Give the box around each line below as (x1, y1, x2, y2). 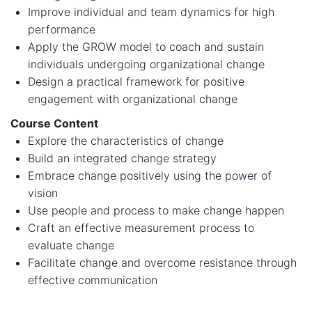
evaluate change (28, 238, 114, 252)
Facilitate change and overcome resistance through (28, 256, 297, 270)
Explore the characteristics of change (28, 134, 224, 148)
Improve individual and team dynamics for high (28, 5, 274, 19)
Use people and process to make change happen (28, 203, 284, 217)
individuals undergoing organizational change (28, 57, 265, 71)
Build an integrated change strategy (28, 151, 217, 165)
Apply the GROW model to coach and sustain (28, 40, 264, 54)
